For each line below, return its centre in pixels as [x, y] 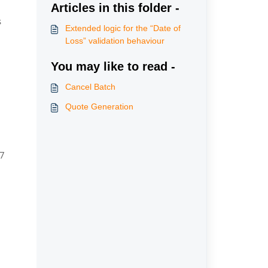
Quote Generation [99, 106]
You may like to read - [113, 66]
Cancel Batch [90, 87]
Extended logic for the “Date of [123, 28]
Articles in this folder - [115, 8]
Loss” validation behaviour [115, 41]
